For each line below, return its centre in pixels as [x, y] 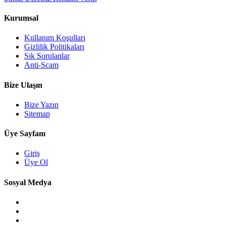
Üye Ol [36, 162]
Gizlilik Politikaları [54, 47]
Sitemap [37, 114]
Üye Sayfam [25, 134]
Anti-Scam [41, 65]
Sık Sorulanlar [47, 56]
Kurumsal [21, 18]
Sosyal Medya [28, 182]
